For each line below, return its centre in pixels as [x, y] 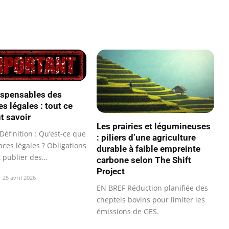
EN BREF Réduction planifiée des [152, 188]
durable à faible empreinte [148, 148]
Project [111, 171]
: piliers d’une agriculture [146, 137]
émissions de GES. [128, 211]
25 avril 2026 [19, 177]
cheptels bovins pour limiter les [151, 199]
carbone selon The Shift [144, 160]
